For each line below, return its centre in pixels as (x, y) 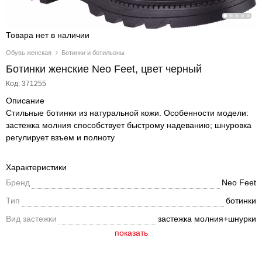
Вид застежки (31, 219)
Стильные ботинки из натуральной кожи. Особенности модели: (127, 113)
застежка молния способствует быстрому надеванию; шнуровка (129, 125)
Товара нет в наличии (48, 35)
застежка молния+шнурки (207, 219)
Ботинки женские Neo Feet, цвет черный (104, 69)
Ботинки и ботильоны (93, 53)
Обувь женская (29, 53)
